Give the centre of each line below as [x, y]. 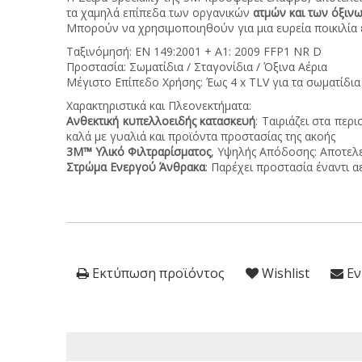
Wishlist [284, 273]
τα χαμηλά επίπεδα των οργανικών [160, 13]
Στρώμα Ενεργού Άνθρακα [136, 167]
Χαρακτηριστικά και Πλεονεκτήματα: [159, 105]
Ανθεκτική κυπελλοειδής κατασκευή [161, 121]
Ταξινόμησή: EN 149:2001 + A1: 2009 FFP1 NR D [194, 51]
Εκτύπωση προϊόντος [157, 273]
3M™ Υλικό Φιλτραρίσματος [139, 152]
